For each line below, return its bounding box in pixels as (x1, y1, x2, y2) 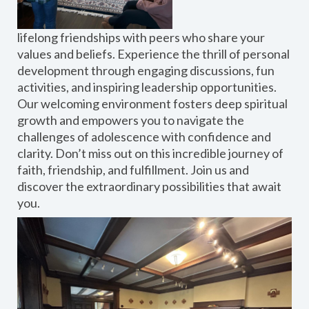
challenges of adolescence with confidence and (17, 128, 271, 144)
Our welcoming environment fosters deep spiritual (17, 95, 288, 111)
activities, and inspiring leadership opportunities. (17, 79, 277, 94)
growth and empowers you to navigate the (17, 112, 244, 128)
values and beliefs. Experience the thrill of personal (17, 46, 290, 61)
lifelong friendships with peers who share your (17, 29, 265, 45)
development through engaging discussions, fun (17, 62, 275, 78)
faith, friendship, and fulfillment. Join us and (17, 161, 249, 177)
